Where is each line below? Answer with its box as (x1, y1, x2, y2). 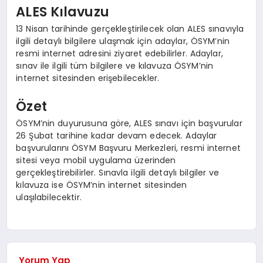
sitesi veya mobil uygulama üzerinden (16, 154, 176, 167)
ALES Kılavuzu (16, 2, 109, 21)
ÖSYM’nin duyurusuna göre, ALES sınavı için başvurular (16, 117, 242, 130)
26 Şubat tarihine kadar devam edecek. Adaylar (16, 130, 217, 142)
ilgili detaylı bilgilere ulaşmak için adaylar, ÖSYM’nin (16, 35, 230, 48)
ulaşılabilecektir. (16, 191, 82, 204)
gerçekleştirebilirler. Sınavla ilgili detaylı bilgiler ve (16, 167, 220, 179)
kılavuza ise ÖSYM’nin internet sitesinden (16, 179, 187, 191)
